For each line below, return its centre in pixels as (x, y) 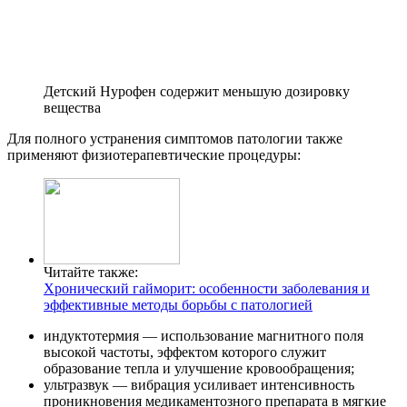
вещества (72, 107)
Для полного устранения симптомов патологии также (175, 138)
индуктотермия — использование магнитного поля (203, 335)
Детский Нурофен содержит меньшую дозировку (197, 91)
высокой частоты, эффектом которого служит (185, 352)
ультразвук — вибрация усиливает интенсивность (199, 384)
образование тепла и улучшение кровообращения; (199, 368)
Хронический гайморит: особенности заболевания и (207, 288)
